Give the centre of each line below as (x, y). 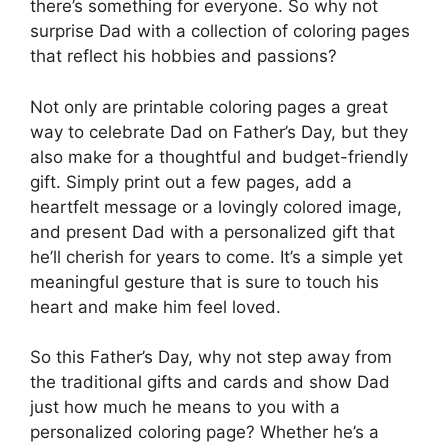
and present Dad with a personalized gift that (212, 231)
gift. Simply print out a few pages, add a (191, 181)
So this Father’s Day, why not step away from (211, 357)
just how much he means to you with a (185, 407)
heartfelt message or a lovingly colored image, (216, 206)
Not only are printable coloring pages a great (209, 106)
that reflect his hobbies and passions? (183, 56)
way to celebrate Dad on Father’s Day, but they (219, 131)
